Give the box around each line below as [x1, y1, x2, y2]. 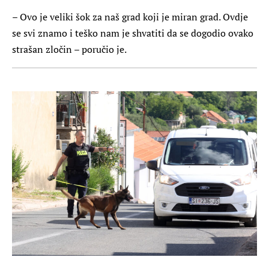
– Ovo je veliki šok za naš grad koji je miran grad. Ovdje [12, 10, 248, 23]
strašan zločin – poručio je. [12, 42, 127, 56]
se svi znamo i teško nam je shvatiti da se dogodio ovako [12, 26, 253, 40]
